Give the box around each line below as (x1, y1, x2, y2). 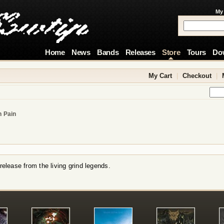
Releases (125, 48, 155, 56)
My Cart (148, 72, 172, 79)
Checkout (182, 72, 211, 79)
